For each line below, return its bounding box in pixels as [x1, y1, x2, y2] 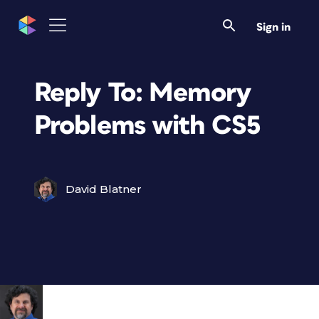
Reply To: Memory [34, 79, 251, 107]
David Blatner [66, 182, 142, 196]
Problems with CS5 [34, 112, 261, 140]
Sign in [256, 21, 291, 33]
